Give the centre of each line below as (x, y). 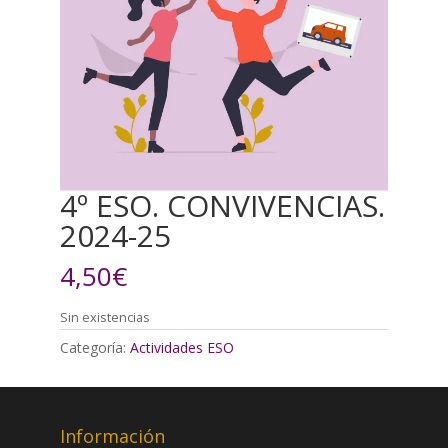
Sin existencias (104, 317)
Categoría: (94, 348)
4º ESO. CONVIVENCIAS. (222, 206)
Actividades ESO (181, 348)
